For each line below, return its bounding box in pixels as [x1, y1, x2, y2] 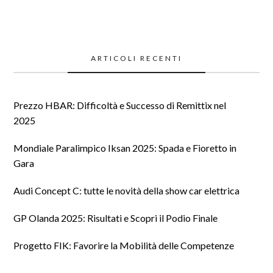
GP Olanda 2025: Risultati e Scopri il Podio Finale [13, 211, 218, 224]
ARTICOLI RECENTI [91, 53, 182, 63]
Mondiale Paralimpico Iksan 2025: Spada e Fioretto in [13, 141, 237, 154]
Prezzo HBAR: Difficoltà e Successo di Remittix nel [13, 99, 227, 111]
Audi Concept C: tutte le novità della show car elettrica [13, 184, 240, 196]
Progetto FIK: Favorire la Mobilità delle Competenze [13, 239, 235, 251]
